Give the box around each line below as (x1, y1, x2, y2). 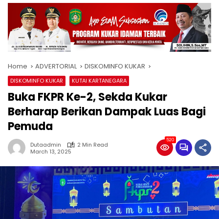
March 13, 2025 (30, 147, 71, 155)
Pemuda (8, 119, 53, 134)
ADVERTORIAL (35, 62, 77, 71)
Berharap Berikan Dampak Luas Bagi (8, 104, 206, 120)
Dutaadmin (30, 141, 61, 149)
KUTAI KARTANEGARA (72, 77, 127, 85)
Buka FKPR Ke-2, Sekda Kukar (8, 89, 167, 105)
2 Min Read (77, 141, 108, 149)
